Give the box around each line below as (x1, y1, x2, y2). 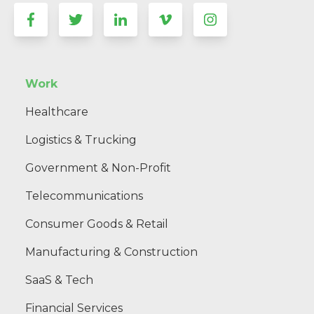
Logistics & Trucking (25, 132, 137, 146)
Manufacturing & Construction (25, 245, 198, 259)
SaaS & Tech (25, 273, 93, 287)
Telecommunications (25, 189, 143, 203)
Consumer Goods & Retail (25, 217, 168, 231)
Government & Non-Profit (25, 161, 171, 175)
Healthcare (25, 104, 88, 118)
